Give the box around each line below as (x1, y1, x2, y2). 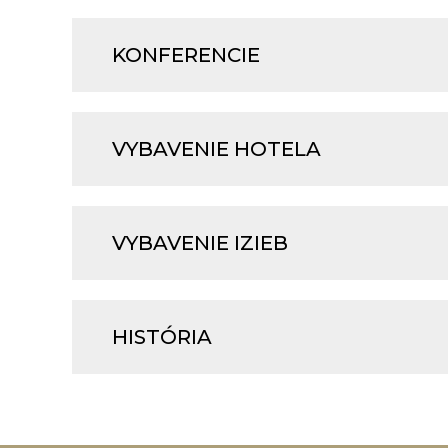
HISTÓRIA (112, 325, 212, 350)
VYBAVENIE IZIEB (112, 231, 288, 256)
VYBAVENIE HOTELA (112, 137, 321, 162)
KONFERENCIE (112, 43, 260, 68)
